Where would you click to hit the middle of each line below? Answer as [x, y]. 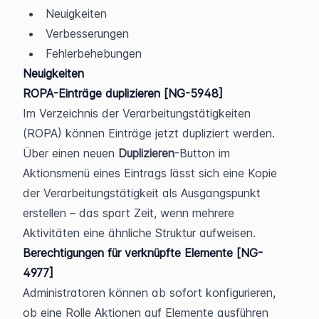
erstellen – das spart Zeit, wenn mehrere [129, 213]
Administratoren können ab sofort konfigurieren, [149, 292]
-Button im [202, 153]
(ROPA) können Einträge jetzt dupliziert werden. [149, 133]
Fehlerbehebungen [94, 53]
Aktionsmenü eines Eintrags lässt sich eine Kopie [150, 173]
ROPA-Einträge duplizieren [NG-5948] [123, 93]
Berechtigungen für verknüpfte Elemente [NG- [143, 252]
